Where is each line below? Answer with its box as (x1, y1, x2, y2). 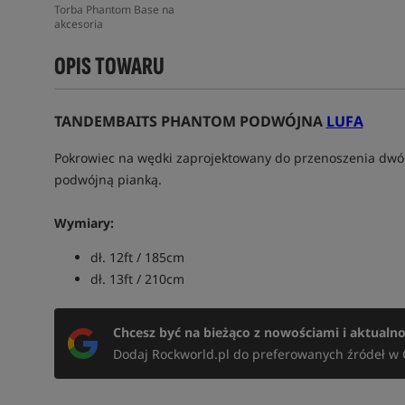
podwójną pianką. (53, 171, 165, 188)
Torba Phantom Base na (53, 2, 174, 17)
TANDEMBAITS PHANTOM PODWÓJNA (53, 111, 326, 131)
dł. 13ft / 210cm (89, 270, 184, 287)
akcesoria (53, 16, 103, 32)
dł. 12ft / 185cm (89, 249, 184, 266)
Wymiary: (53, 214, 114, 231)
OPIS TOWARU (53, 52, 165, 81)
